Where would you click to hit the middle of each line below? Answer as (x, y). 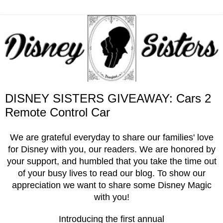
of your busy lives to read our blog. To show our (111, 173)
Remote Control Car (57, 112)
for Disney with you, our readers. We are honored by (111, 150)
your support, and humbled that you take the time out (111, 162)
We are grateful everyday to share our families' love (111, 138)
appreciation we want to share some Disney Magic (111, 185)
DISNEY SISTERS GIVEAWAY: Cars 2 (108, 99)
